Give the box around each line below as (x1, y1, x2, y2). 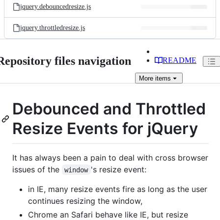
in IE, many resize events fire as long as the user (28, 184, 207, 194)
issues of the (12, 164, 62, 174)
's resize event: (90, 164, 146, 174)
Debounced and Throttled (12, 99, 206, 118)
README (163, 56, 196, 64)
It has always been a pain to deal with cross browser (12, 152, 208, 163)
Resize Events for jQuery (12, 119, 198, 138)
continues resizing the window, (28, 195, 142, 206)
